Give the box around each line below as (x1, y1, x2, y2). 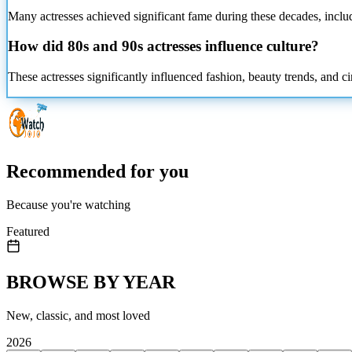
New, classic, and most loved (6, 308, 150, 322)
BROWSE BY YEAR (6, 271, 175, 292)
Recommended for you (6, 160, 189, 181)
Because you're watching (6, 197, 130, 211)
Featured (6, 224, 49, 238)
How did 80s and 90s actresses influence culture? (8, 38, 319, 55)
